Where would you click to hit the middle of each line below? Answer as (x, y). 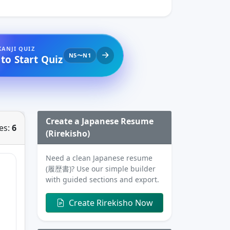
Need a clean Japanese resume (99, 158)
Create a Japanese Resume (100, 121)
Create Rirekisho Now (111, 203)
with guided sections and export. (102, 179)
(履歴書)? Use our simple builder (101, 168)
